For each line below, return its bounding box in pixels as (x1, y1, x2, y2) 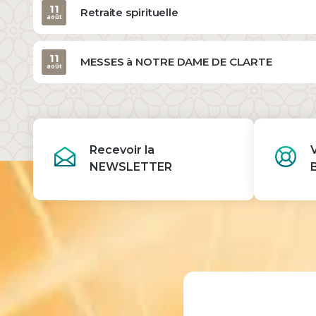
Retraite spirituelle (80, 5, 178, 19)
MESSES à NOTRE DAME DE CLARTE (80, 54, 273, 68)
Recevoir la (90, 142, 154, 157)
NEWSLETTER (90, 159, 172, 174)
